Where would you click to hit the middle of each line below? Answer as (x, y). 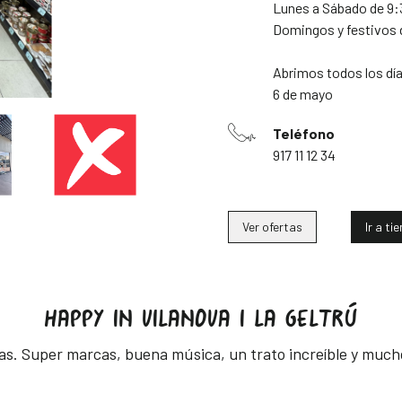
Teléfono (304, 133)
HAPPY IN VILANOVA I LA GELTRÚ (201, 320)
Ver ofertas (272, 227)
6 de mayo (303, 94)
